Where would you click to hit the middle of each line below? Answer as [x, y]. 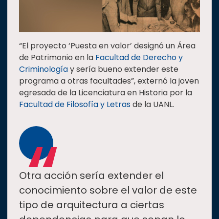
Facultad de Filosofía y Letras [75, 104]
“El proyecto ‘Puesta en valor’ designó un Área [107, 45]
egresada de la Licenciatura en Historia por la [106, 92]
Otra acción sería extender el [91, 175]
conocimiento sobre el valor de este [108, 190]
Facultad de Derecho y [139, 57]
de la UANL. [152, 104]
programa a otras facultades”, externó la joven [109, 81]
